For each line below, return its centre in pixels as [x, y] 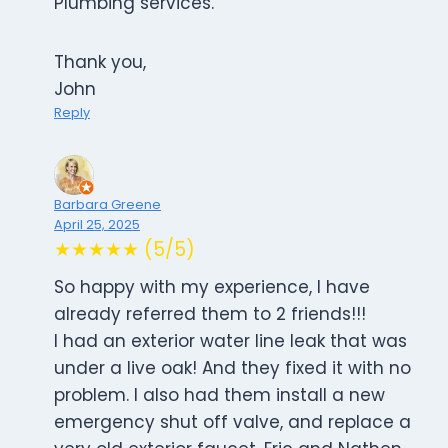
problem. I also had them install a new [219, 395]
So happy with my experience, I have [212, 287]
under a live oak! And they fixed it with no [232, 368]
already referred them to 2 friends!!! [210, 314]
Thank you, [100, 62]
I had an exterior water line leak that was [230, 341]
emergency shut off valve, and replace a [232, 422]
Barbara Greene [107, 205]
